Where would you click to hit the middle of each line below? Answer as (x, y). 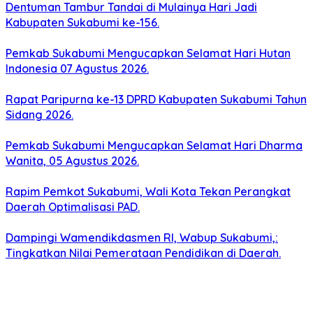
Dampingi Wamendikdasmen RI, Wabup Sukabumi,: (142, 238)
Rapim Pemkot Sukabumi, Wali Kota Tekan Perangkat (148, 192)
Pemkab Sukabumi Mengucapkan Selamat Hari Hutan (148, 53)
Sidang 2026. (39, 115)
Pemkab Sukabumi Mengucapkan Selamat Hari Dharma (154, 146)
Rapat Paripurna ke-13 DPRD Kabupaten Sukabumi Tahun (156, 100)
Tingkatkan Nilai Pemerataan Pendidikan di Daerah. (143, 253)
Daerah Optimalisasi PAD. (73, 207)
